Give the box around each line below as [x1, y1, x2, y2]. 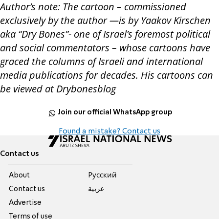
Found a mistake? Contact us [59, 127, 160, 135]
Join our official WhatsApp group [58, 109, 173, 116]
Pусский [88, 172, 117, 179]
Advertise [9, 199, 42, 206]
